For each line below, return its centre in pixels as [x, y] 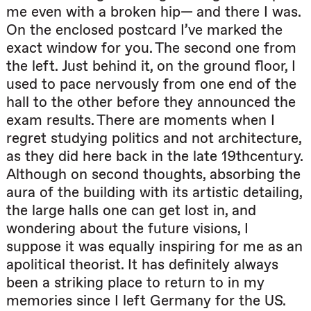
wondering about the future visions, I [127, 228]
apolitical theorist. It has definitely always [142, 264]
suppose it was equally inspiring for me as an [154, 246]
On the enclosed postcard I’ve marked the [144, 30]
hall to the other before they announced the [151, 102]
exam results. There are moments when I [141, 120]
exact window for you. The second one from [151, 48]
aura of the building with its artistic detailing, [154, 192]
